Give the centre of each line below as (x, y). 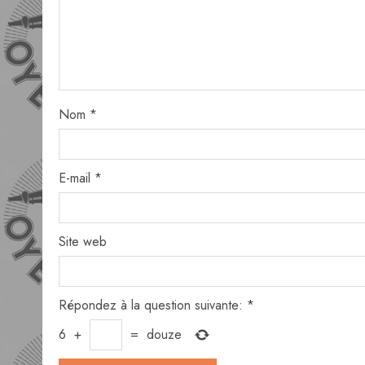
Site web (83, 242)
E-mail (77, 178)
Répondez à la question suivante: (151, 305)
